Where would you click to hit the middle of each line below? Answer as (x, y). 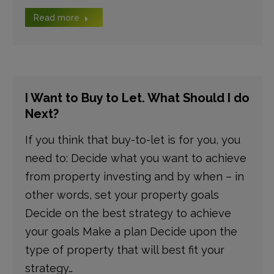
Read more (56, 18)
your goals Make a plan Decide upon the (131, 231)
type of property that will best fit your (124, 250)
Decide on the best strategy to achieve (128, 213)
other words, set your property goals (122, 195)
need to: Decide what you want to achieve (135, 158)
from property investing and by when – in (134, 176)
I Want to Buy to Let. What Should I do (137, 98)
